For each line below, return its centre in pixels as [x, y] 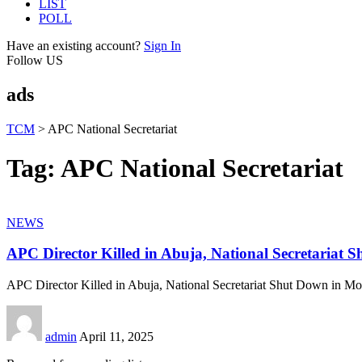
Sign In [162, 46]
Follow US [35, 60]
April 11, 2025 [116, 337]
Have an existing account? [74, 46]
